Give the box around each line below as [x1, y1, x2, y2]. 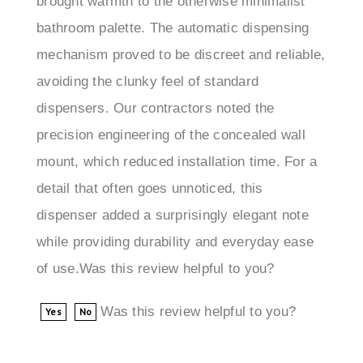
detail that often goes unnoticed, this [36, 153, 263, 169]
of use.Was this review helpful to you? [36, 233, 275, 250]
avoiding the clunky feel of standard [36, 46, 258, 62]
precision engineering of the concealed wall [36, 100, 305, 116]
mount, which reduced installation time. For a [36, 126, 318, 143]
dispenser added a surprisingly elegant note [36, 180, 309, 196]
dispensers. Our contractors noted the [36, 73, 275, 89]
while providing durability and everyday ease [36, 207, 314, 223]
